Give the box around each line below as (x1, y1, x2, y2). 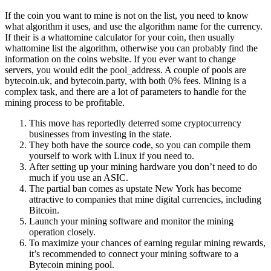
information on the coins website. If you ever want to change (5, 53, 236, 64)
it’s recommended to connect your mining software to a (29, 248, 238, 259)
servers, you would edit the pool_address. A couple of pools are (5, 64, 246, 75)
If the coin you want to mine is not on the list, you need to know (5, 10, 249, 21)
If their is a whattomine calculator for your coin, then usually (5, 31, 235, 42)
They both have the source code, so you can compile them (29, 139, 250, 150)
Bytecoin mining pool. (29, 259, 114, 270)
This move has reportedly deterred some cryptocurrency (29, 117, 241, 128)
